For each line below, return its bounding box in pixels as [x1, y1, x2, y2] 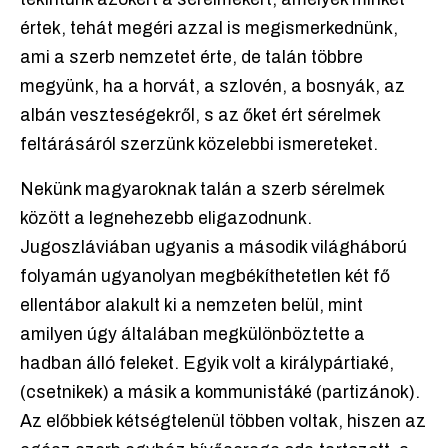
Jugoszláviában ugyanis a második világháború [20, 238, 407, 258]
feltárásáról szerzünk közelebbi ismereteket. [20, 135, 378, 155]
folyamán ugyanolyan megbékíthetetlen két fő [20, 267, 390, 287]
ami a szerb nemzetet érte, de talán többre [20, 48, 363, 68]
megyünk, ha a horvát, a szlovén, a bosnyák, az [20, 77, 405, 97]
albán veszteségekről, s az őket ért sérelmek [20, 106, 380, 126]
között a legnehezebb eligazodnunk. [20, 209, 312, 229]
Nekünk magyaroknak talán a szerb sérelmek [20, 180, 384, 200]
